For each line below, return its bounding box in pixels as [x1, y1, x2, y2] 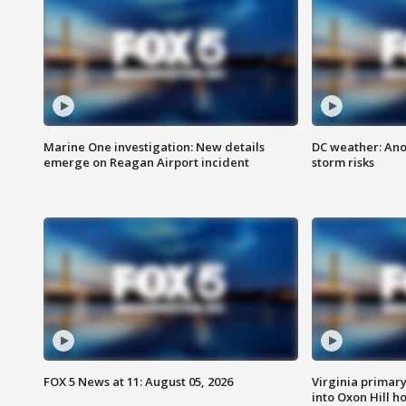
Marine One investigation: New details [43, 139, 265, 156]
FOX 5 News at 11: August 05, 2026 [43, 373, 233, 391]
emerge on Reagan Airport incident [43, 154, 249, 171]
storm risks [311, 154, 374, 171]
